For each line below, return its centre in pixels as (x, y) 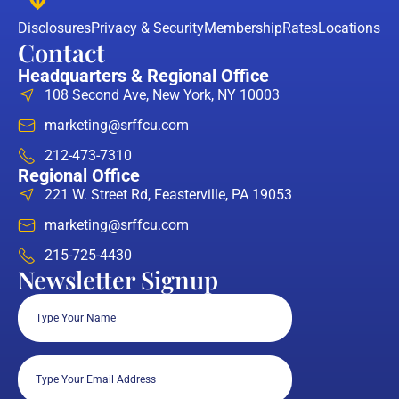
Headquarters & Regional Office (143, 76)
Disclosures (54, 28)
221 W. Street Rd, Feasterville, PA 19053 (168, 195)
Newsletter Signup (118, 280)
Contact (61, 53)
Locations (349, 28)
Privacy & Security (147, 28)
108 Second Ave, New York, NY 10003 (162, 95)
